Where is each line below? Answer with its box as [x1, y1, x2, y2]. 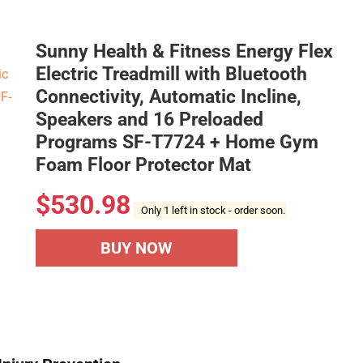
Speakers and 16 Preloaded [36, 109, 263, 130]
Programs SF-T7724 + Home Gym [36, 131, 318, 153]
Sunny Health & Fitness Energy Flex [36, 41, 333, 62]
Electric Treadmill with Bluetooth [36, 63, 307, 85]
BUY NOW [100, 238, 173, 258]
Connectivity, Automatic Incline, [36, 86, 301, 108]
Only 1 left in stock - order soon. [135, 204, 285, 216]
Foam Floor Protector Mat [36, 154, 251, 176]
